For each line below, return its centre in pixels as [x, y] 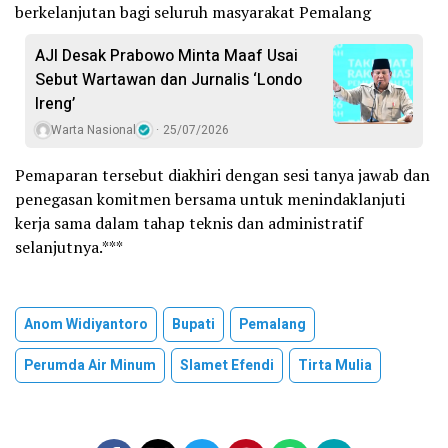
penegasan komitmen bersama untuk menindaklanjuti [210, 198]
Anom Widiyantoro [86, 324]
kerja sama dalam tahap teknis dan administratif [189, 222]
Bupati [193, 324]
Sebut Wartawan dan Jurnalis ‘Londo [168, 79]
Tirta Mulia [335, 365]
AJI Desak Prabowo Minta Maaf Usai [166, 55]
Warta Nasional [93, 129]
